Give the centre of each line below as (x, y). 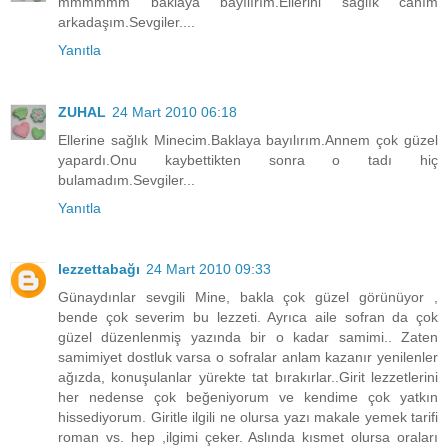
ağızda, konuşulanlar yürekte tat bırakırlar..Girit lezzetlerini (248, 377)
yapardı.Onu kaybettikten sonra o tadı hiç (248, 159)
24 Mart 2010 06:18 (174, 111)
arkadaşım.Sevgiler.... (126, 21)
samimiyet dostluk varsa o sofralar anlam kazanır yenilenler (248, 357)
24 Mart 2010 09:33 (208, 269)
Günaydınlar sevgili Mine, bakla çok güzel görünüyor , (248, 297)
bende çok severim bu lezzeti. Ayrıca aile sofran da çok (248, 317)
